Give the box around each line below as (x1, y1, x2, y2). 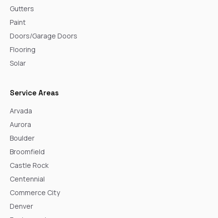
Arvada (10, 106, 32, 115)
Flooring (10, 44, 36, 54)
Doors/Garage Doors (10, 31, 77, 40)
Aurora (10, 119, 31, 129)
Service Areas (10, 88, 59, 97)
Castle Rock (10, 160, 49, 170)
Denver (10, 201, 33, 211)
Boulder (10, 133, 35, 143)
